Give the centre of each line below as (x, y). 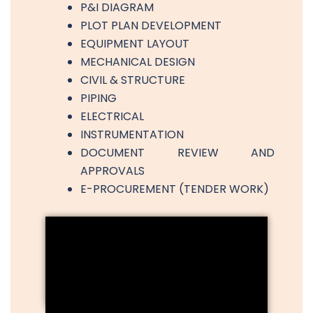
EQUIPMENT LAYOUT (135, 43)
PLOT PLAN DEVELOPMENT (151, 25)
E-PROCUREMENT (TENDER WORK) (175, 189)
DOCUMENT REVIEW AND (177, 152)
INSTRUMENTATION (132, 134)
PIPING (99, 98)
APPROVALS (112, 170)
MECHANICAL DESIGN (138, 61)
